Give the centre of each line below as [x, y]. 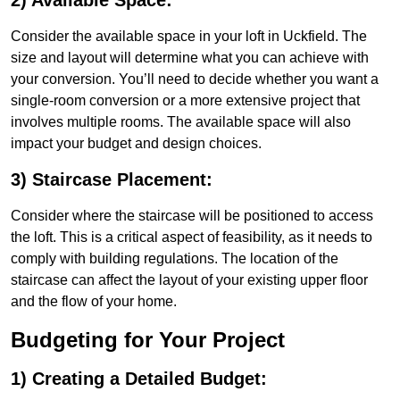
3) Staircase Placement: [112, 180]
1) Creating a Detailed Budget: [139, 379]
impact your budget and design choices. [136, 144]
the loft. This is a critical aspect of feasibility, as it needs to [192, 237]
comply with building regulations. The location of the [175, 259]
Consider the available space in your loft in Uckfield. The [189, 37]
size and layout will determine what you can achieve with [190, 58]
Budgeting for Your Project [148, 340]
